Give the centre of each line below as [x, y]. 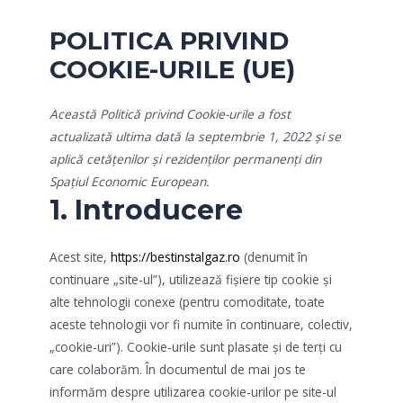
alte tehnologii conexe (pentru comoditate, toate [187, 301]
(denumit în [274, 256]
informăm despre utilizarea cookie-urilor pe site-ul [193, 391]
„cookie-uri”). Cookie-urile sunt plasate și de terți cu [196, 346]
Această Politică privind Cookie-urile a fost [170, 113]
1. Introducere [146, 210]
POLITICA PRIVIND [169, 40]
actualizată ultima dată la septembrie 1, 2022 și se [195, 136]
